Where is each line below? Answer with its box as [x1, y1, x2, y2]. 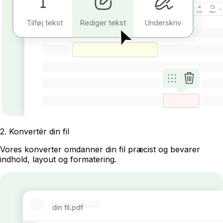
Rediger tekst [80, 18, 126, 27]
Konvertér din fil [9, 126, 69, 137]
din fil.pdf [52, 203, 84, 212]
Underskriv [144, 18, 181, 27]
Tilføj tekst [26, 18, 63, 27]
